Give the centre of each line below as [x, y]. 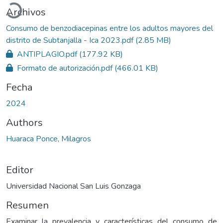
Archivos [26, 12]
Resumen [27, 205]
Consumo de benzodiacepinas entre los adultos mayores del [110, 28]
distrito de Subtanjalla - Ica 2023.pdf [71, 40]
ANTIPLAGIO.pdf [47, 54]
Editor [20, 170]
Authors [24, 122]
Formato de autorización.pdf [65, 68]
